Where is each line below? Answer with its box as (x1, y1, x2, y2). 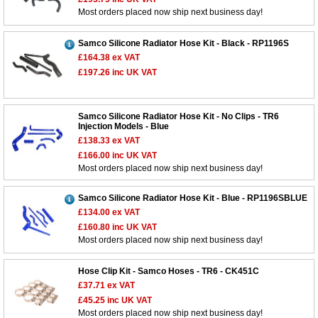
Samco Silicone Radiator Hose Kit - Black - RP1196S (78, 38, 289, 49)
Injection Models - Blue (78, 121, 169, 132)
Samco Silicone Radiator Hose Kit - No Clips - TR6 (78, 111, 279, 122)
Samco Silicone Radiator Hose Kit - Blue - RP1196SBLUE (78, 193, 307, 204)
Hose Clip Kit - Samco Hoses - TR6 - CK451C (78, 266, 259, 277)
